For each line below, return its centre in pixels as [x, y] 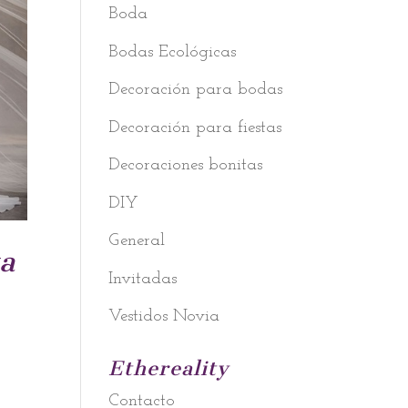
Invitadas [143, 279]
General [137, 241]
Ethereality [169, 368]
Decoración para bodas [196, 90]
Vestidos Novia [164, 316]
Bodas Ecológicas [173, 52]
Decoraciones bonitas [186, 165]
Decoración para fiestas [195, 127]
